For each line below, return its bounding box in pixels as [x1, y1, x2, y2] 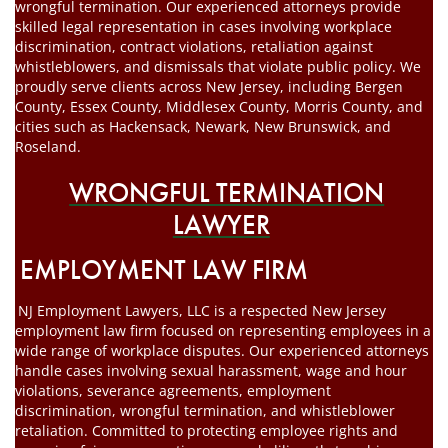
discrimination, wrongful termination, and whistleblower [15, 400, 395, 420]
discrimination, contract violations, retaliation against [15, 36, 373, 56]
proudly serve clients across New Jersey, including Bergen [15, 76, 403, 96]
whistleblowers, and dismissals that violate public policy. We [15, 56, 421, 76]
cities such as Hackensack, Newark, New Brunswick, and [15, 116, 391, 136]
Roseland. [15, 136, 81, 156]
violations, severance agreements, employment [15, 380, 331, 400]
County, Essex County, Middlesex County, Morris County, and [15, 96, 423, 116]
